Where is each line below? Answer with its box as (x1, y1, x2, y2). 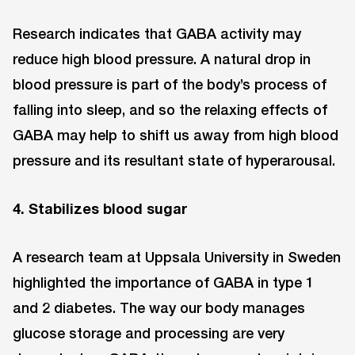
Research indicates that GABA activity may (13, 25, 301, 43)
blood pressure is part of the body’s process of (13, 75, 326, 94)
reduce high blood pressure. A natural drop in (13, 50, 311, 68)
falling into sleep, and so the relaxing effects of (13, 101, 327, 119)
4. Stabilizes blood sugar (13, 199, 188, 217)
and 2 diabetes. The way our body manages (13, 298, 305, 316)
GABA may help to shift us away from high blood (13, 126, 338, 144)
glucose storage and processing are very (13, 323, 284, 342)
